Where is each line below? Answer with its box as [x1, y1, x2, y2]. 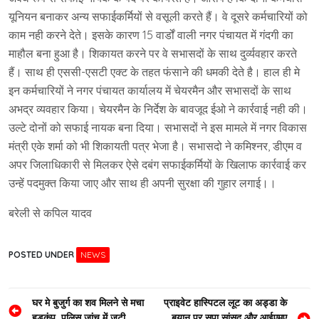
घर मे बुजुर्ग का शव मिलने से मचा [32, 296, 144, 310]
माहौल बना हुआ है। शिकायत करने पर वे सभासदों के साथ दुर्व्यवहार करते [9, 46, 297, 61]
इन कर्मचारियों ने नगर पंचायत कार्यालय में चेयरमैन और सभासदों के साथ [9, 83, 291, 98]
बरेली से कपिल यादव [9, 206, 92, 221]
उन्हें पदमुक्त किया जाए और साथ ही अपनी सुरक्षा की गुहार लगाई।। [9, 176, 276, 191]
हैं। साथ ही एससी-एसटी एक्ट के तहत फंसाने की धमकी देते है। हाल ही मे [9, 65, 300, 80]
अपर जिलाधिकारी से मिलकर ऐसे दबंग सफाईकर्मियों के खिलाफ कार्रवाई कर [9, 157, 306, 172]
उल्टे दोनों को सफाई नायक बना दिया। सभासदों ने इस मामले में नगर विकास [9, 120, 307, 135]
